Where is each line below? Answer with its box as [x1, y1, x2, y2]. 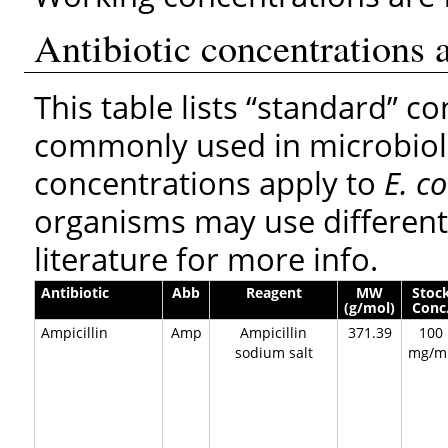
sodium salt [234, 342, 313, 362]
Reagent [245, 282, 302, 302]
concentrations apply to [34, 161, 385, 204]
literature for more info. [34, 237, 379, 280]
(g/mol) [344, 297, 396, 317]
